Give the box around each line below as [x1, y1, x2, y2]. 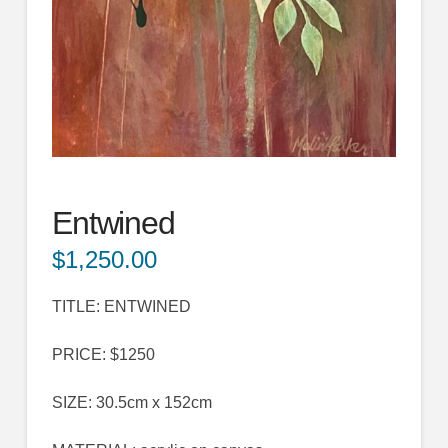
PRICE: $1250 [51, 346, 155, 364]
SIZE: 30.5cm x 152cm [51, 394, 212, 412]
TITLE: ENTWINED [51, 298, 191, 316]
